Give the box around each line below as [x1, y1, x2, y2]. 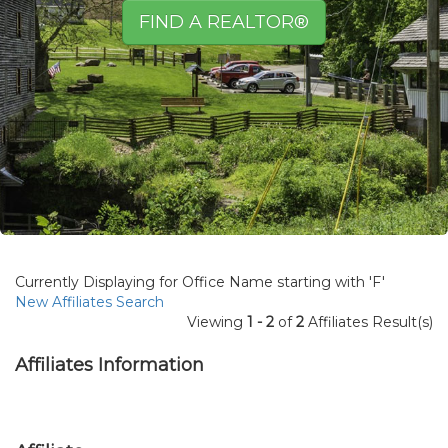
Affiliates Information [15, 353, 204, 376]
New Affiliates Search [15, 293, 164, 311]
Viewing [187, 313, 247, 331]
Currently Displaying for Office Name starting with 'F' [15, 273, 385, 291]
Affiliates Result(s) [304, 313, 433, 331]
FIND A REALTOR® [139, 11, 309, 33]
